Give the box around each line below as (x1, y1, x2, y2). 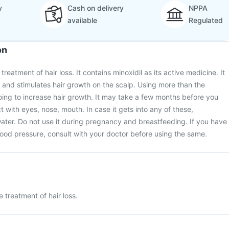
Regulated (189, 16, 223, 25)
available (67, 16, 97, 25)
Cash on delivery (67, 4, 124, 12)
